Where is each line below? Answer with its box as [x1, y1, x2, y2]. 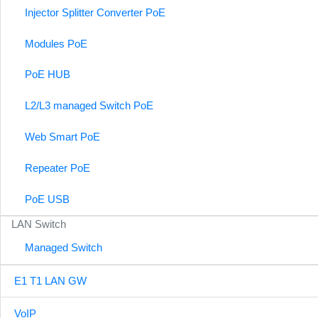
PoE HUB [25, 68, 71, 81]
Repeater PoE [25, 161, 91, 174]
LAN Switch [11, 217, 67, 230]
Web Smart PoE [25, 130, 101, 143]
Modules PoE [25, 37, 88, 50]
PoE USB [25, 192, 70, 205]
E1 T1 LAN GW [14, 275, 87, 287]
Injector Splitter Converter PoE [25, 6, 166, 18]
